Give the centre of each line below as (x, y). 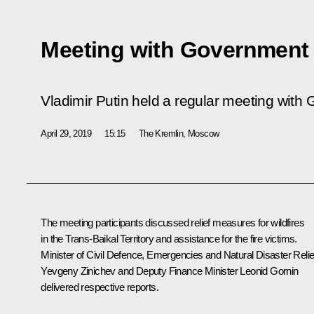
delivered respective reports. (100, 287)
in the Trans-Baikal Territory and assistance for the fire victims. (169, 238)
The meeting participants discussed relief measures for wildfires (172, 222)
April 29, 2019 (66, 133)
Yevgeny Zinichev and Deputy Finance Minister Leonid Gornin (170, 271)
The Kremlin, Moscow (179, 133)
